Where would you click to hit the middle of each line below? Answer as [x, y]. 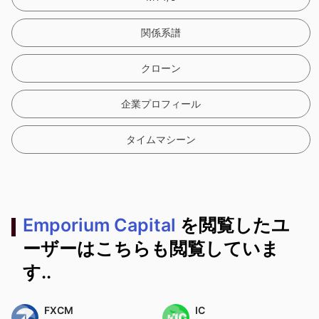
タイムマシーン [161, 139]
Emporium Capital [101, 225]
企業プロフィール [161, 104]
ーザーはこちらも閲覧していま [151, 249]
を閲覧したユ [235, 225]
